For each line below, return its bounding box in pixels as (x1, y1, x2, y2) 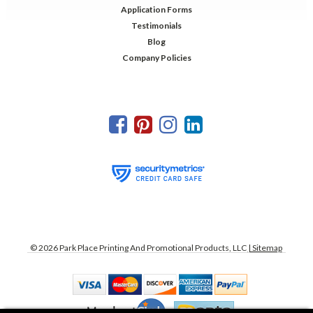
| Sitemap (247, 242, 282, 253)
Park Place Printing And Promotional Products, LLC (57, 242, 247, 253)
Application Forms (121, 3, 192, 15)
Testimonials (131, 20, 182, 31)
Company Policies (122, 52, 191, 63)
